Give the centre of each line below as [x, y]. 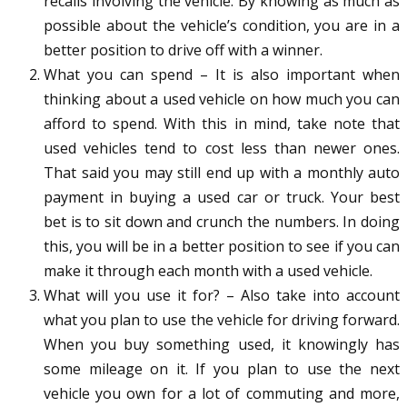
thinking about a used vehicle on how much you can [222, 99]
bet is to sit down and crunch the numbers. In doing [222, 222]
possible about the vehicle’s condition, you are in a [222, 26]
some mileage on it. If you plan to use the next [222, 369]
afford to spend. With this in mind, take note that [222, 124]
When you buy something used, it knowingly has [222, 345]
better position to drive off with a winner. [183, 50]
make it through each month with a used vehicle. [208, 271]
